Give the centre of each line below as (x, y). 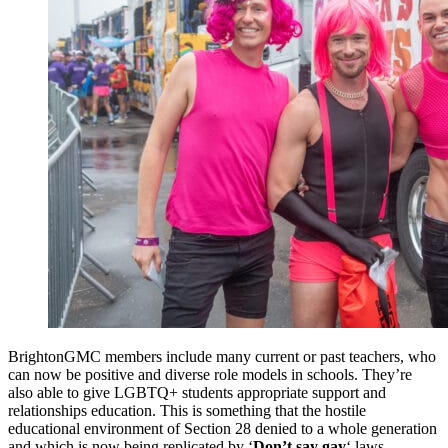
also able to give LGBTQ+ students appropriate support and (197, 393)
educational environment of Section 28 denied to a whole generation (222, 429)
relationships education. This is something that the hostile (187, 411)
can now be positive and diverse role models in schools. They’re (210, 375)
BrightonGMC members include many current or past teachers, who (222, 357)
